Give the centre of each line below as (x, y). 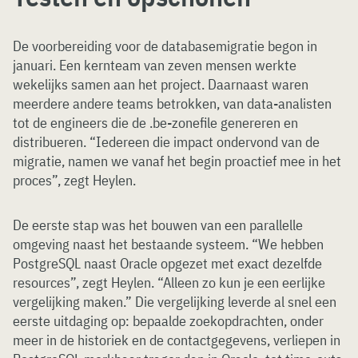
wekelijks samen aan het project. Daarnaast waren (161, 85)
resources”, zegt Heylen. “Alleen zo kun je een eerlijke (169, 283)
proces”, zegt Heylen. (74, 181)
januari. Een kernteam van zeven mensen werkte (155, 66)
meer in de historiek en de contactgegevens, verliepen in (177, 340)
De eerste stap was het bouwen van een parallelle (158, 225)
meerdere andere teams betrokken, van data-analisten (172, 104)
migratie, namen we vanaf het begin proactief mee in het (177, 161)
